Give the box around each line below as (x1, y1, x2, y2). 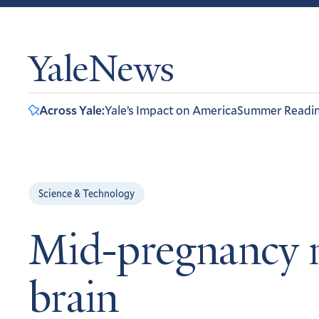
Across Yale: (39, 102, 105, 118)
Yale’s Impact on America (105, 102, 237, 118)
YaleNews (28, 53, 174, 92)
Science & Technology (38, 187, 135, 200)
